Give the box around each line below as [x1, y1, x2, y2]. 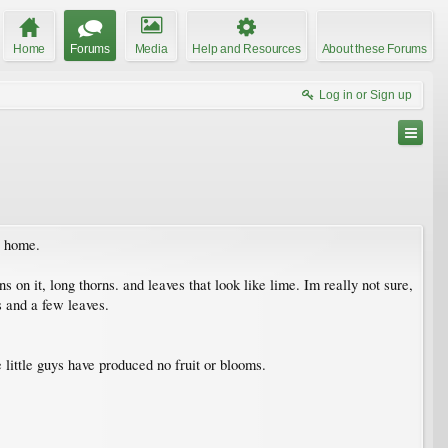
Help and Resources [192, 41, 301, 56]
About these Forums [321, 41, 427, 56]
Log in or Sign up [319, 87, 412, 102]
